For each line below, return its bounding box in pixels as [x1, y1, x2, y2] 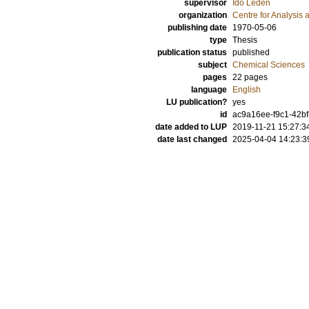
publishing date [168, 23, 227, 32]
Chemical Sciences [232, 60, 305, 70]
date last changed [157, 134, 227, 144]
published [232, 48, 270, 57]
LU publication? [166, 97, 227, 107]
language [191, 85, 227, 94]
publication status [157, 48, 227, 57]
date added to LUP [155, 122, 227, 132]
